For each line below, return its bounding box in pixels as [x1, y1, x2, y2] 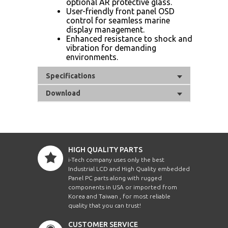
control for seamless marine [66, 15, 170, 25]
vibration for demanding [66, 43, 156, 52]
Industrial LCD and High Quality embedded [68, 165, 190, 172]
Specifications [46, 71, 95, 80]
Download [46, 89, 80, 97]
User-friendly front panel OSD [66, 6, 175, 16]
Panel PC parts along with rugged [68, 174, 162, 181]
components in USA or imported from [68, 183, 177, 190]
